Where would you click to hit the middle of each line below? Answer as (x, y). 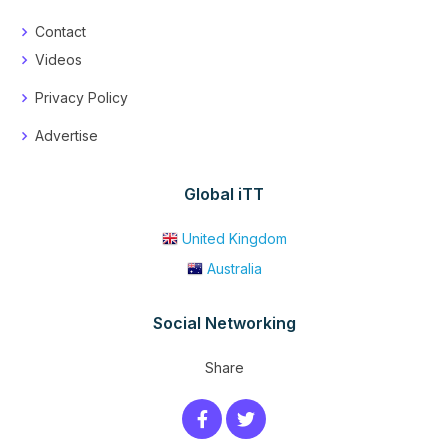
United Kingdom (234, 238)
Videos (58, 59)
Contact (60, 31)
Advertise (66, 135)
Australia (234, 268)
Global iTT (224, 193)
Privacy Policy (81, 97)
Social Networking (224, 322)
